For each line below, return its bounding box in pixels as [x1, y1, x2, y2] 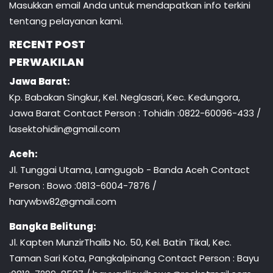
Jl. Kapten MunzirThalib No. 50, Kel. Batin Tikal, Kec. [9, 235, 232, 249]
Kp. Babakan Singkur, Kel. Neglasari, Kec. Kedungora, [9, 90, 240, 104]
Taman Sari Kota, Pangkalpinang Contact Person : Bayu [9, 251, 259, 264]
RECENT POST [9, 36, 85, 52]
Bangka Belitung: [9, 219, 96, 233]
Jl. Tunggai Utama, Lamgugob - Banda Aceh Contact [9, 163, 250, 176]
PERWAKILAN [9, 54, 84, 69]
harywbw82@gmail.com [9, 194, 116, 208]
